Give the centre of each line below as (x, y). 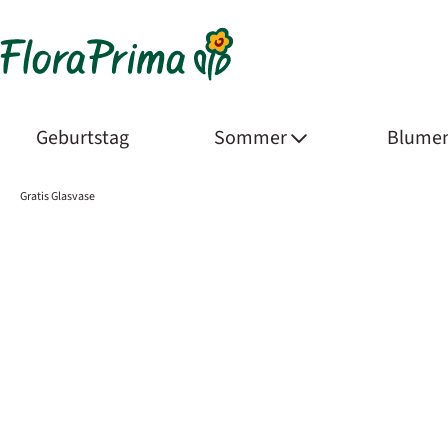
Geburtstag (84, 137)
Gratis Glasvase (57, 196)
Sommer (252, 137)
